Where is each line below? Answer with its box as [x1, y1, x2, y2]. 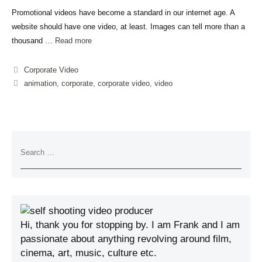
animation [23, 78, 57, 88]
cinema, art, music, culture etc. [20, 247, 157, 258]
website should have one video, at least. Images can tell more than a [12, 22, 245, 31]
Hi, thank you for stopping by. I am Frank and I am [20, 219, 240, 230]
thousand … [12, 36, 55, 45]
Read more [55, 36, 92, 45]
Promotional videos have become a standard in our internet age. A [12, 8, 235, 17]
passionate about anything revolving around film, [20, 233, 232, 244]
